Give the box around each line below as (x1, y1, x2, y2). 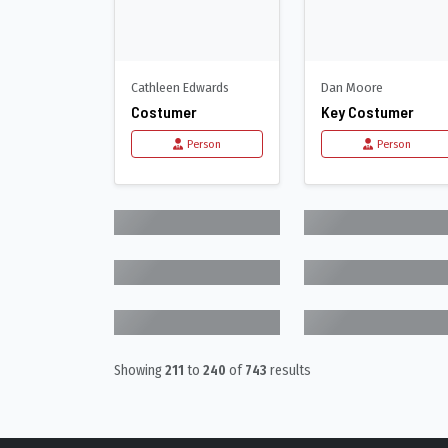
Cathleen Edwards (131, 78, 229, 96)
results (267, 361, 311, 379)
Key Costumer (321, 101, 414, 121)
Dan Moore (321, 78, 383, 96)
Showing (114, 361, 165, 379)
